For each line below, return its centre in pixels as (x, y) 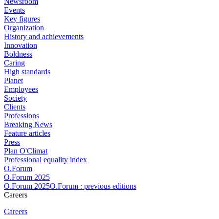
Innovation (21, 45)
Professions (22, 116)
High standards (27, 72)
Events (14, 10)
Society (15, 98)
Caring (14, 63)
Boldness (18, 54)
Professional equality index (45, 160)
